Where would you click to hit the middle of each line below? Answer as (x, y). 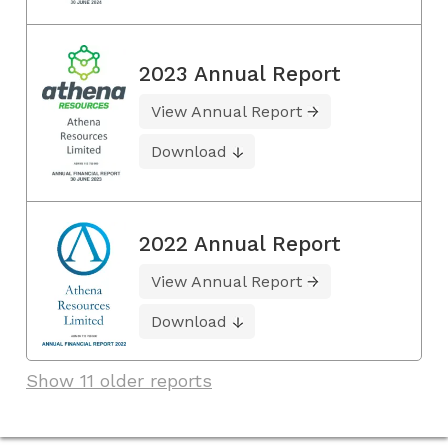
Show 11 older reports (119, 380)
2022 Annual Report (240, 244)
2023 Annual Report (240, 73)
